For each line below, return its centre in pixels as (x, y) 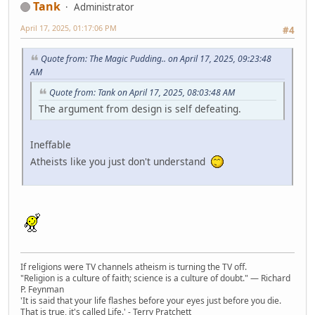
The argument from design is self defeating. (140, 108)
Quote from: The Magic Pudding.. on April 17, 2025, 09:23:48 (156, 59)
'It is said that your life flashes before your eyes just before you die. (151, 300)
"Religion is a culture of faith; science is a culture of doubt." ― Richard (155, 278)
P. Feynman (42, 289)
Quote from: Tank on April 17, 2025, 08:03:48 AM (142, 92)
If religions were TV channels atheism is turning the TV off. (134, 266)
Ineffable (51, 144)
